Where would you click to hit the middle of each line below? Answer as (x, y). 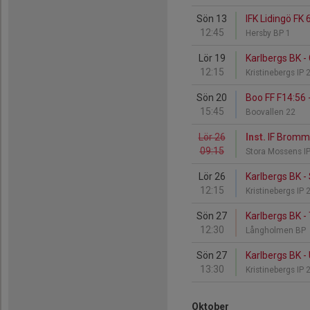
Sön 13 (212, 19)
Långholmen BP (277, 230)
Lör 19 (212, 58)
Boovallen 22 (272, 112)
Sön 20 (212, 98)
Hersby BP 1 (269, 33)
